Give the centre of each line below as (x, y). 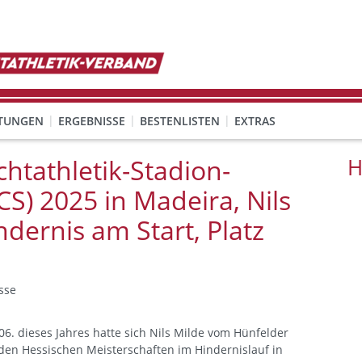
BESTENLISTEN (180, 121)
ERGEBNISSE (92, 121)
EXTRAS (255, 121)
